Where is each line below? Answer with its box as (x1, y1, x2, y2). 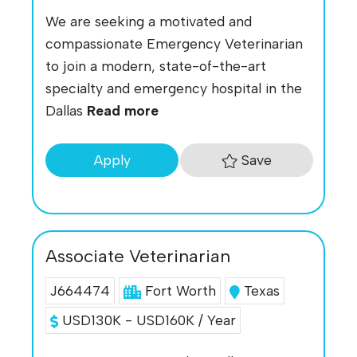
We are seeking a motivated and (45, 13, 252, 30)
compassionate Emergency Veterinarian (45, 35, 303, 53)
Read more (87, 102, 159, 120)
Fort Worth (144, 281, 216, 299)
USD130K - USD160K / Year (57, 311, 236, 328)
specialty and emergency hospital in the (45, 80, 302, 97)
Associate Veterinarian (45, 245, 230, 267)
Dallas (45, 102, 87, 120)
